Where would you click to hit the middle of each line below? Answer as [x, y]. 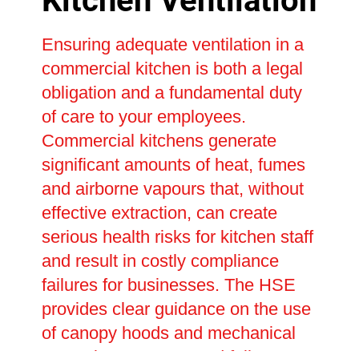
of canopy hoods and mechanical [168, 333]
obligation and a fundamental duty [171, 93]
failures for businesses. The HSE [168, 285]
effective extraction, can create [159, 213]
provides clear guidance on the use [176, 309]
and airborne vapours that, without [172, 189]
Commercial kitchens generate [159, 141]
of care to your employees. [143, 117]
